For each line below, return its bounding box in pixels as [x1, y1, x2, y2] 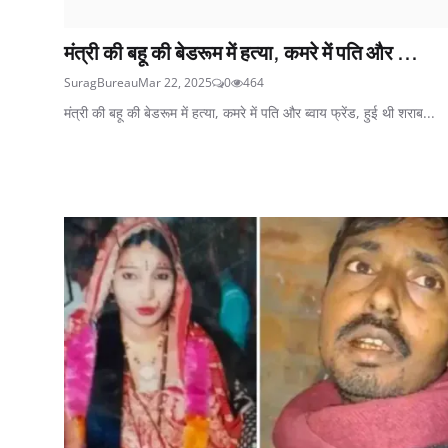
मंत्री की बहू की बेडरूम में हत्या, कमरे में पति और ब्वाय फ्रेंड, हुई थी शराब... [64, 102, 435, 122]
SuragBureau [64, 73, 138, 91]
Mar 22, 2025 [138, 73, 212, 91]
